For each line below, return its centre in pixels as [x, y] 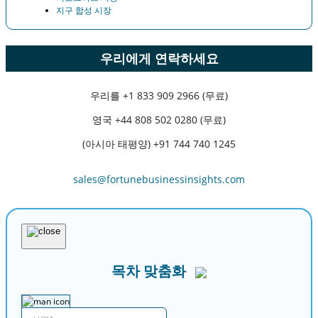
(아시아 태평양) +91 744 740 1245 [159, 143]
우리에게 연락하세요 [159, 58]
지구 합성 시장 [84, 10]
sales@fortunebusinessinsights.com [159, 179]
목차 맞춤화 [149, 271]
